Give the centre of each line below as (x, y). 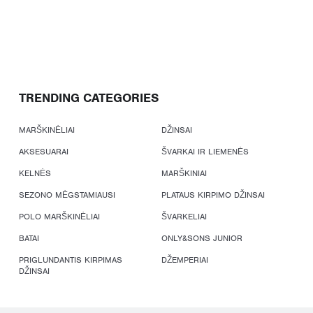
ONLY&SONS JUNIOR (202, 238)
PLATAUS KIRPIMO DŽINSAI (213, 195)
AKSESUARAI (44, 152)
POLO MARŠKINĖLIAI (59, 217)
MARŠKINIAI (184, 173)
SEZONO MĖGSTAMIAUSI (67, 195)
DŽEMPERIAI (185, 260)
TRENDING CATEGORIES (89, 98)
